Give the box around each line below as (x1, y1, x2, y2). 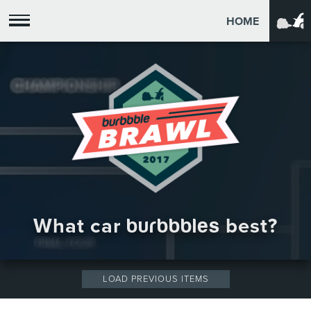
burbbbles (126, 213, 220, 238)
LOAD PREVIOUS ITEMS (102, 273, 209, 285)
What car (33, 213, 126, 238)
